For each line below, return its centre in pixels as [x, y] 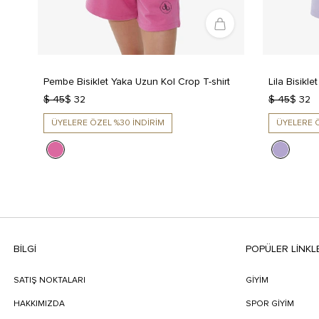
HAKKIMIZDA [39, 304]
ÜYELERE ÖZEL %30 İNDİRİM [108, 124]
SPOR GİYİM [270, 304]
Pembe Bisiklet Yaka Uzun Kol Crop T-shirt [137, 82]
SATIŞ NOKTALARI [49, 281]
